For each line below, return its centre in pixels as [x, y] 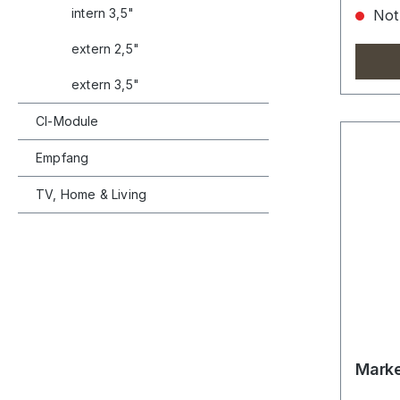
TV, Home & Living [92, 195]
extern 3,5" [105, 85]
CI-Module [67, 121]
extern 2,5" [105, 49]
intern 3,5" [103, 13]
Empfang [62, 158]
